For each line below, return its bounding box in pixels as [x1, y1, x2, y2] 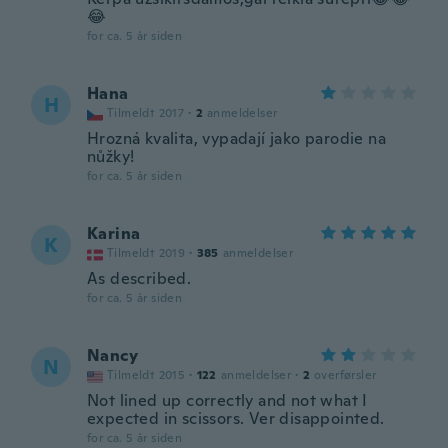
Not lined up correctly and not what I [87, 390, 368, 411]
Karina [87, 223, 141, 244]
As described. [87, 268, 192, 289]
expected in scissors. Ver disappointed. [87, 408, 385, 429]
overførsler [314, 367, 377, 383]
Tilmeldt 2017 [107, 105, 185, 121]
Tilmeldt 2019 [107, 245, 186, 261]
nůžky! [87, 146, 135, 167]
